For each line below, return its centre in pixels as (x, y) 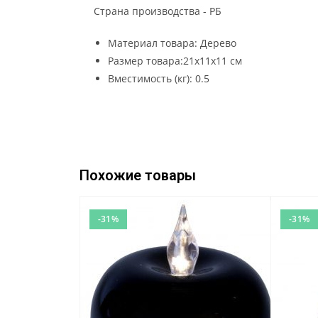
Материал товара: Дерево (172, 43)
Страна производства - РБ (158, 11)
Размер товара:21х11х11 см (175, 61)
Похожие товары (138, 176)
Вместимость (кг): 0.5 (159, 79)
